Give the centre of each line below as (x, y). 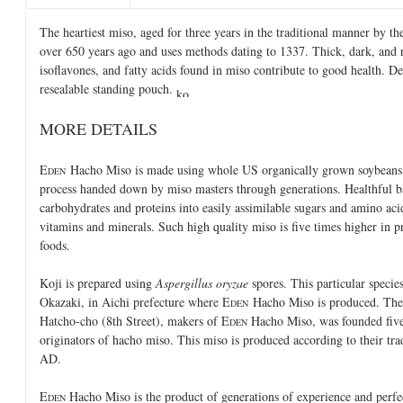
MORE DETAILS (99, 128)
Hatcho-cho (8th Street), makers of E (134, 320)
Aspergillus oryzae (202, 282)
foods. (55, 245)
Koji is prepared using (98, 282)
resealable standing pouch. (108, 88)
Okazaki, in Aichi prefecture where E (135, 301)
